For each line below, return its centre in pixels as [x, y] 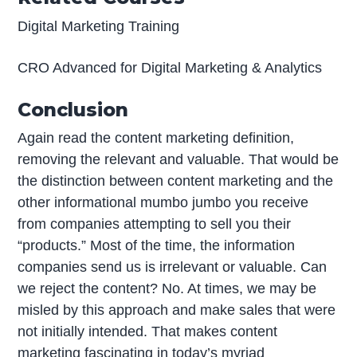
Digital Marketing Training [99, 26]
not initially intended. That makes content [148, 332]
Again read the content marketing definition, [156, 138]
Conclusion [73, 109]
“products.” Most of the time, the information [157, 246]
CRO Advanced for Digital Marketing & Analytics [170, 67]
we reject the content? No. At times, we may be [167, 289]
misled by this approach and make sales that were [177, 310]
